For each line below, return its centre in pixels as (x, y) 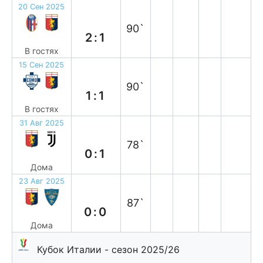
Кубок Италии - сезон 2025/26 (108, 249)
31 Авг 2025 (41, 123)
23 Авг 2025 (41, 181)
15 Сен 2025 (42, 65)
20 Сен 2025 (42, 7)
